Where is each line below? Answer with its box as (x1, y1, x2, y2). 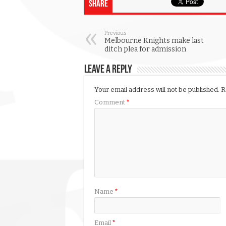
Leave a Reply (84, 64, 132, 76)
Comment (94, 98, 127, 106)
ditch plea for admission (104, 45, 186, 54)
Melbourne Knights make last (104, 36, 204, 45)
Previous (104, 30, 127, 37)
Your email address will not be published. (94, 86, 219, 94)
